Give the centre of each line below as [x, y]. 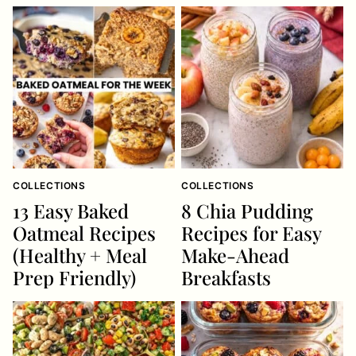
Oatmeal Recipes [84, 233]
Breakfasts [226, 277]
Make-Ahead [235, 255]
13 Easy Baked [71, 211]
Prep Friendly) [74, 277]
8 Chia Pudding [247, 211]
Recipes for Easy [251, 233]
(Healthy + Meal [80, 255]
